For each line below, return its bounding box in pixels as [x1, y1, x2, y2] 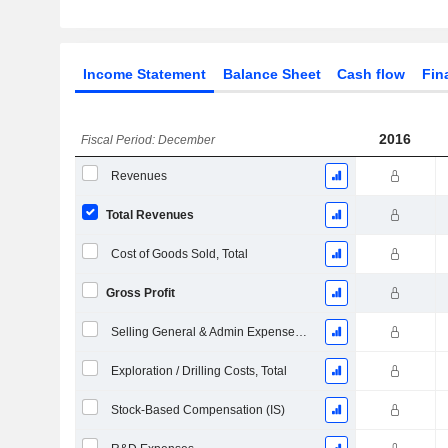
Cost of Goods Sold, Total [110, 247, 248, 261]
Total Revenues [105, 208, 194, 222]
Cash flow [337, 66, 406, 82]
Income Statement [82, 66, 206, 82]
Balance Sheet [222, 66, 321, 82]
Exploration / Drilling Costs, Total [110, 364, 287, 378]
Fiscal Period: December [81, 133, 216, 147]
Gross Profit [105, 286, 175, 300]
